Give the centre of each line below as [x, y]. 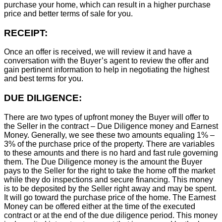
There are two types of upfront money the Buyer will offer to [107, 117]
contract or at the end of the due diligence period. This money [111, 215]
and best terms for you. [44, 79]
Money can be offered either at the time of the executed [100, 206]
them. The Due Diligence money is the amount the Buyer [103, 162]
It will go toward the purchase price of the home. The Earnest [110, 197]
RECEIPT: [26, 33]
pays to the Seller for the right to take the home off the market [110, 170]
